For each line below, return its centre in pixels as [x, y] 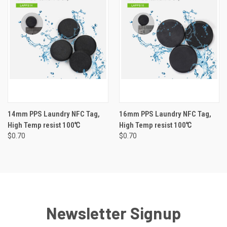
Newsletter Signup [113, 213]
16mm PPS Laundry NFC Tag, [165, 114]
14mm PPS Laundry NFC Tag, [54, 114]
